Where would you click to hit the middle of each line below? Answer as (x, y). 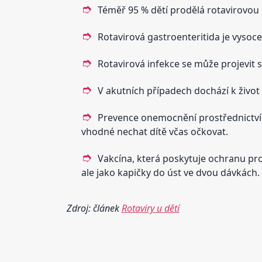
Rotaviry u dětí (150, 208)
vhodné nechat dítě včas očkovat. (154, 131)
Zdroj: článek (94, 208)
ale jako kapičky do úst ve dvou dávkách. (170, 172)
